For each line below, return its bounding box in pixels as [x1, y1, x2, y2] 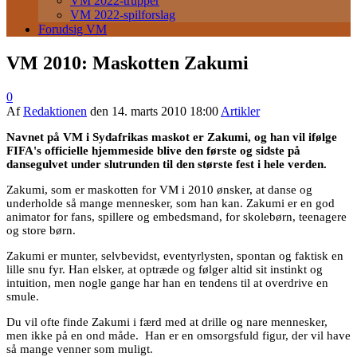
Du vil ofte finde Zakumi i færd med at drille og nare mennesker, [6, 315, 328, 328]
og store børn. [6, 223, 76, 237]
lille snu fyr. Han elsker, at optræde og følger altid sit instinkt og [6, 262, 323, 276]
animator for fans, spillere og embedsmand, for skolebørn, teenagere [6, 210, 347, 223]
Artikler [221, 104, 260, 118]
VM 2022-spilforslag [70, 8, 175, 22]
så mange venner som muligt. [6, 342, 153, 355]
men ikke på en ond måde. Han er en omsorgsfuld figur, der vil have [6, 328, 351, 342]
